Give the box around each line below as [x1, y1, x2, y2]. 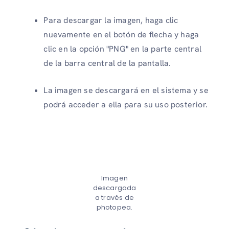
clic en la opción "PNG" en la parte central [43, 43, 201, 55]
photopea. [96, 202, 133, 212]
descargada [93, 182, 136, 193]
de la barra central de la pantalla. [43, 58, 171, 69]
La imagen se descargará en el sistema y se [43, 85, 209, 96]
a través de [95, 192, 134, 202]
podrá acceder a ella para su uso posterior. [43, 99, 208, 110]
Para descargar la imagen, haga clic [43, 15, 178, 26]
